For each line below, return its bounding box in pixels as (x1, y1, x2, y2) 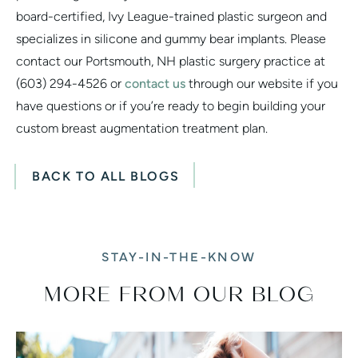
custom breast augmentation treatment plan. (16, 120, 268, 136)
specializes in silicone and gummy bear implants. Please (16, 30, 326, 46)
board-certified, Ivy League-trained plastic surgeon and (16, 8, 327, 24)
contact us (125, 75, 185, 91)
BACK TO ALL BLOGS (32, 168, 180, 184)
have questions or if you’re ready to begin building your (16, 97, 325, 113)
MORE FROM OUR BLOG (43, 281, 315, 307)
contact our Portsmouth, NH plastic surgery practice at (16, 53, 325, 69)
